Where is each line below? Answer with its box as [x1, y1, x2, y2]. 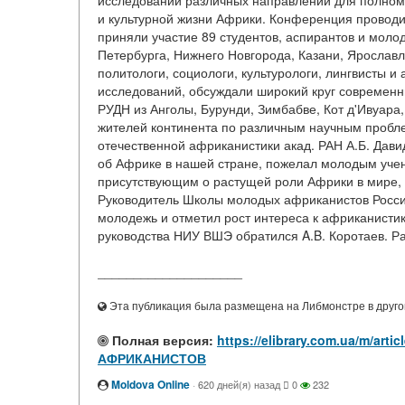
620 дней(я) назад [198, 377, 280, 391]
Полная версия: [108, 331, 213, 349]
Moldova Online [111, 376, 190, 392]
